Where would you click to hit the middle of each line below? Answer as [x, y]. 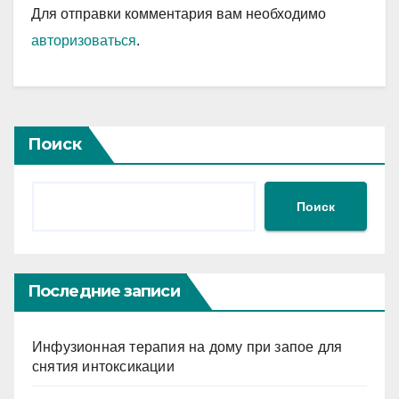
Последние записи [104, 292]
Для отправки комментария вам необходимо [179, 14]
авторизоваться [84, 41]
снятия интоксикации [103, 367]
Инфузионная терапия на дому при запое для [187, 347]
